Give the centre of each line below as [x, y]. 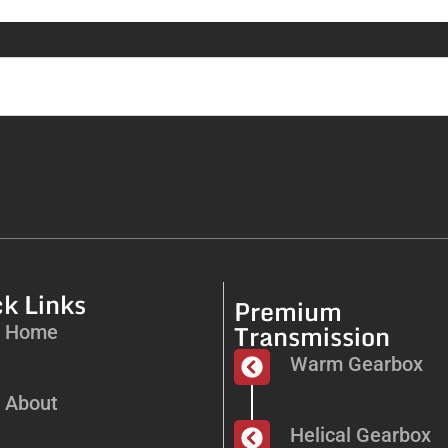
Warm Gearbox [356, 364]
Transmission [312, 336]
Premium [288, 311]
